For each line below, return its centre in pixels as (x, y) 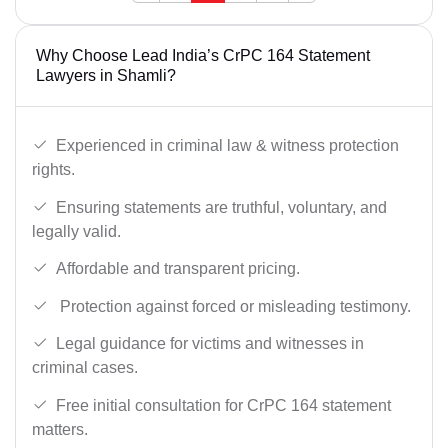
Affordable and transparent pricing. (178, 269)
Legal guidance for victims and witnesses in (210, 344)
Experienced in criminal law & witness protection (227, 145)
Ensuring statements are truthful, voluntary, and (221, 207)
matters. (60, 429)
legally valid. (76, 231)
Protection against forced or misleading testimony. (233, 306)
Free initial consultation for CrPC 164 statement (223, 405)
